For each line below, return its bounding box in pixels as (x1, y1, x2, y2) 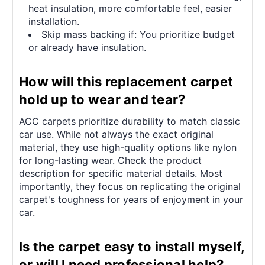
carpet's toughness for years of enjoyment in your (19, 193, 243, 205)
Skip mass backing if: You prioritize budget (41, 28, 235, 40)
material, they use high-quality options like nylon (19, 141, 237, 153)
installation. (28, 15, 80, 27)
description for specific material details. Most (19, 167, 222, 179)
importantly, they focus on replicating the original (19, 180, 241, 192)
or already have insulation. (28, 41, 147, 53)
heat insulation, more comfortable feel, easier (28, 2, 232, 14)
